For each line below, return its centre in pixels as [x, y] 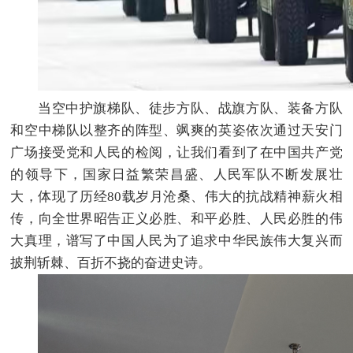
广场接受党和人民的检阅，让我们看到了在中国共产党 [176, 152]
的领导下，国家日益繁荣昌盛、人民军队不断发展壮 [176, 174]
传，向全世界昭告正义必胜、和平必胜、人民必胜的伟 [176, 218]
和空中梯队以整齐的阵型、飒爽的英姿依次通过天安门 [176, 130]
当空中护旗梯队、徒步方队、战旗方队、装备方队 [190, 108]
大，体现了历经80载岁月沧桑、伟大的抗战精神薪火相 [176, 196]
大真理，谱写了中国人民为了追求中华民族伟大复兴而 [176, 240]
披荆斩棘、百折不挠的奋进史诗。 [111, 262]
